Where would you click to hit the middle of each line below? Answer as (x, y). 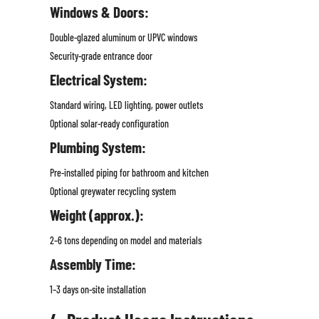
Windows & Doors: (99, 12)
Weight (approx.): (96, 215)
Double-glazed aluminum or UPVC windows (123, 38)
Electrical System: (98, 80)
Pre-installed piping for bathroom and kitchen (129, 173)
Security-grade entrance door (101, 56)
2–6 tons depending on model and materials (125, 241)
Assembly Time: (93, 264)
